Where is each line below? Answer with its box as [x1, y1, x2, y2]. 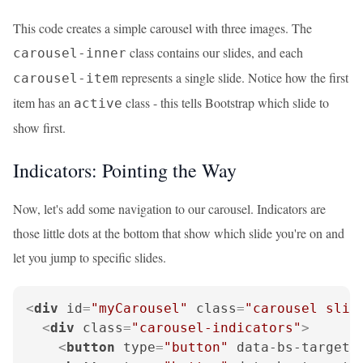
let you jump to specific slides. [13, 249, 166, 266]
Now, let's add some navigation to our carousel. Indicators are [13, 200, 326, 217]
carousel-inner [13, 45, 126, 61]
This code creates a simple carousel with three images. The [13, 19, 312, 36]
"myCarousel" [91, 301, 188, 316]
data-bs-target [237, 340, 350, 355]
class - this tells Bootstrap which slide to [122, 94, 329, 111]
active [74, 96, 122, 111]
